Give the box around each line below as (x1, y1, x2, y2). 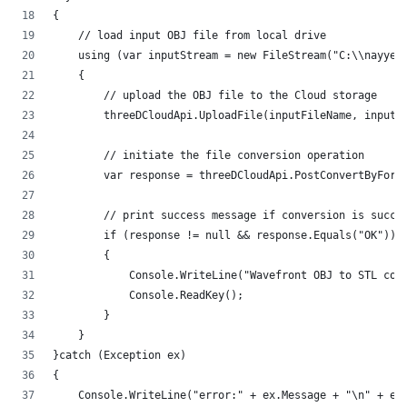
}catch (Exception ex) (53, 349, 186, 362)
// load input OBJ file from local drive (53, 29, 326, 43)
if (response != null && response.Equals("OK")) (53, 229, 396, 243)
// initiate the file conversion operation (53, 149, 364, 163)
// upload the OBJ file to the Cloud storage (53, 89, 377, 103)
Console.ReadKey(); (53, 289, 243, 303)
